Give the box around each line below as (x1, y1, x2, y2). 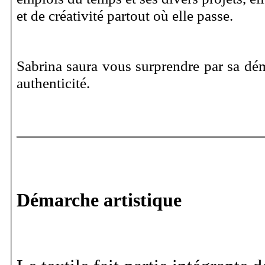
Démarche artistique (17, 189, 182, 211)
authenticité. (17, 75, 90, 91)
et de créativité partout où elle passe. (17, 7, 237, 24)
